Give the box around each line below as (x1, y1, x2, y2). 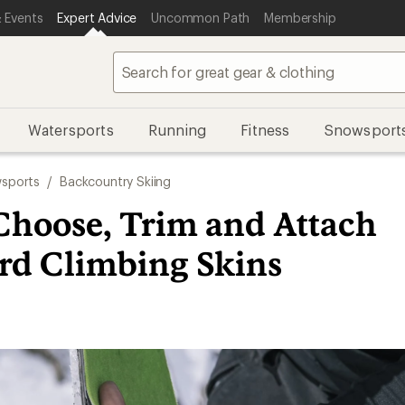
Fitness (240, 121, 290, 138)
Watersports (27, 121, 114, 138)
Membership (264, 10, 336, 25)
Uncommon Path (151, 10, 250, 25)
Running (147, 121, 207, 138)
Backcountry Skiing (60, 174, 172, 189)
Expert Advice (57, 10, 137, 25)
